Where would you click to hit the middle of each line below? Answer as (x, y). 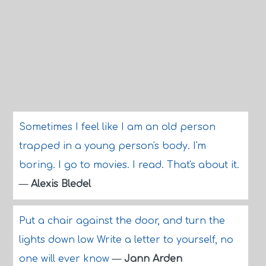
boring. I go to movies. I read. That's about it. (129, 165)
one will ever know (65, 259)
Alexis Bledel (61, 184)
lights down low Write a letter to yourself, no (126, 240)
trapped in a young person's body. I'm (112, 146)
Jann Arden (153, 259)
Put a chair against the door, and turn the (122, 221)
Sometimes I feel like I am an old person (117, 127)
